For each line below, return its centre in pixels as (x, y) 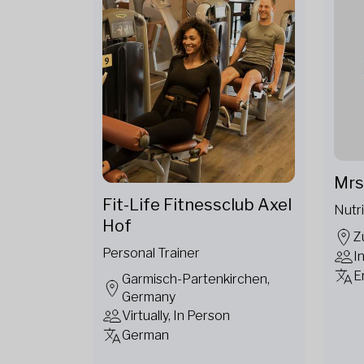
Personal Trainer (151, 253)
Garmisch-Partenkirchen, (196, 279)
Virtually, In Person (176, 315)
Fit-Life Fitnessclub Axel (197, 204)
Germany (149, 297)
